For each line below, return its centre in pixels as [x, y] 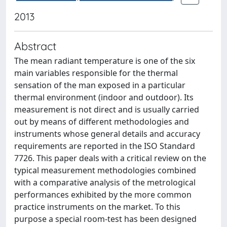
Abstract [35, 46]
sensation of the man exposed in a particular [100, 85]
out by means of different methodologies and [102, 122]
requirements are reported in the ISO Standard [105, 146]
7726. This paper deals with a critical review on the [110, 158]
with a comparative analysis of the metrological [105, 182]
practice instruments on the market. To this [97, 207]
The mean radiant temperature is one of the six [105, 61]
